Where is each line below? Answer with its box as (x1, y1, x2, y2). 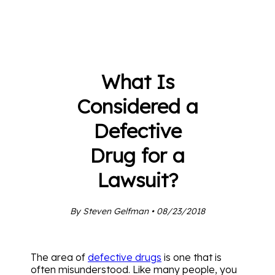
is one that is (161, 250, 222, 263)
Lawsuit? (97, 168, 178, 193)
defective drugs (88, 250, 161, 263)
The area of (31, 250, 88, 263)
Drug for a (90, 143, 185, 168)
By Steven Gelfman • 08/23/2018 (70, 205, 205, 217)
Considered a (77, 94, 198, 119)
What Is (101, 69, 174, 95)
